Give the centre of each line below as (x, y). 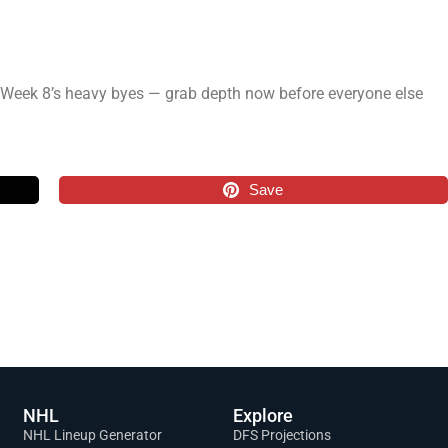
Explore (262, 415)
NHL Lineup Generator (92, 434)
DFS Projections (281, 434)
